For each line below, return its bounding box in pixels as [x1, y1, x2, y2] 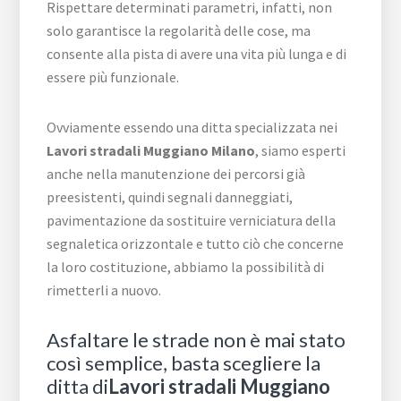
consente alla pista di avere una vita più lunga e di [47, 45, 347, 63]
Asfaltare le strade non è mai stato [47, 328, 346, 352]
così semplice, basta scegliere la [47, 351, 321, 375]
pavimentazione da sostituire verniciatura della [47, 211, 337, 229]
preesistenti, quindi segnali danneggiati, [47, 188, 294, 206]
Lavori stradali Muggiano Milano [47, 141, 256, 159]
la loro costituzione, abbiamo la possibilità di [47, 258, 325, 276]
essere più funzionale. [47, 68, 180, 86]
